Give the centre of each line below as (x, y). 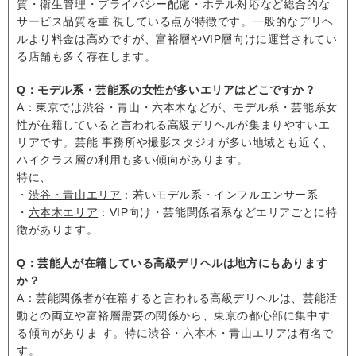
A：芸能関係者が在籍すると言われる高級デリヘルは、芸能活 (177, 298)
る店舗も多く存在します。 (87, 57)
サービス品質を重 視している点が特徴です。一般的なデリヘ (175, 22)
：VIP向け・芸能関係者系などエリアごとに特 (218, 213)
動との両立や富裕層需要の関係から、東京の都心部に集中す (174, 316)
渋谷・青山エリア (75, 195)
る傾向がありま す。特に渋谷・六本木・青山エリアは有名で (175, 333)
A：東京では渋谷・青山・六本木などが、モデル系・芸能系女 (177, 108)
